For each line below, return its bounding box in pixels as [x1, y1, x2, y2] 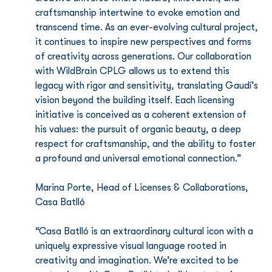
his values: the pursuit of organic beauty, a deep [35, 124, 243, 135]
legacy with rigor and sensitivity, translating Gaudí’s [35, 80, 260, 91]
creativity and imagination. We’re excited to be [35, 255, 241, 266]
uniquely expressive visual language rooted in [35, 240, 229, 251]
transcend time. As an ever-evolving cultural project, [35, 22, 260, 33]
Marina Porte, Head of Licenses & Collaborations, [35, 182, 251, 193]
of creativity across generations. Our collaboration [35, 51, 254, 62]
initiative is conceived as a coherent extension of [35, 109, 249, 120]
